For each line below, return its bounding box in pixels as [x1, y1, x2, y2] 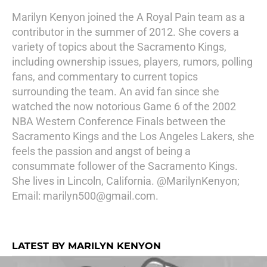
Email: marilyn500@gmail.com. [12, 190, 159, 202]
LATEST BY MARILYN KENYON [12, 240, 161, 252]
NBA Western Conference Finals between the [12, 115, 226, 128]
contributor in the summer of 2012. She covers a [12, 26, 239, 38]
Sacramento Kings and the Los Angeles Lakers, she [12, 130, 254, 142]
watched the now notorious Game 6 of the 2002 [12, 100, 236, 113]
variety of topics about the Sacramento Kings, [12, 41, 226, 53]
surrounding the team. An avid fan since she [12, 85, 219, 98]
